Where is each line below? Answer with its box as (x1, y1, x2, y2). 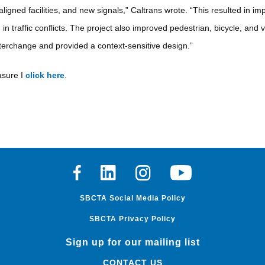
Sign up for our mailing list (65, 237, 200, 247)
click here (25, 70, 64, 80)
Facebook (72, 166, 113, 176)
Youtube (170, 166, 204, 176)
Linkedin (100, 166, 136, 176)
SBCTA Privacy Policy (89, 214, 176, 223)
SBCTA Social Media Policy (79, 193, 186, 202)
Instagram (134, 166, 175, 176)
